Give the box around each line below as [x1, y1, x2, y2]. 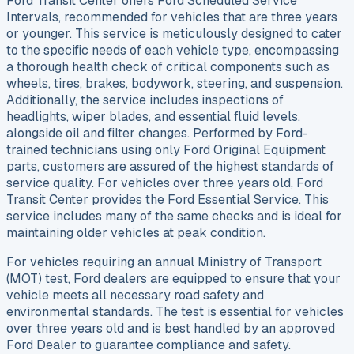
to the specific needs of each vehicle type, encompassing [6, 42, 339, 59]
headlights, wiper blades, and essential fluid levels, [6, 108, 300, 126]
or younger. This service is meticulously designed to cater [6, 25, 342, 43]
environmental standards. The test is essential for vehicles [6, 303, 344, 321]
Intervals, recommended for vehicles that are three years [6, 9, 337, 26]
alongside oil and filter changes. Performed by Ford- [6, 125, 308, 142]
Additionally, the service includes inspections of [6, 92, 284, 109]
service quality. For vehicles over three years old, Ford [6, 175, 323, 192]
